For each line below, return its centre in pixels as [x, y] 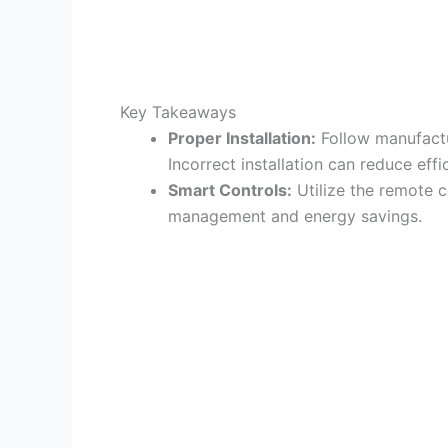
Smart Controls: [230, 189]
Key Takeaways [178, 111]
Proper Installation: [242, 137]
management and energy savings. [295, 215]
